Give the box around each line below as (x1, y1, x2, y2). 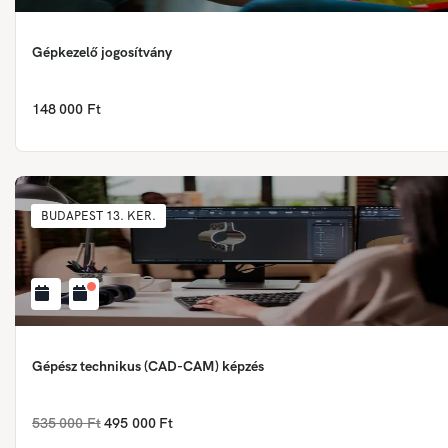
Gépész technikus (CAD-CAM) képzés (222, 356, 264, 375)
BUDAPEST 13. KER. (41, 207, 156, 224)
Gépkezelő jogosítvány (32, 42, 172, 61)
